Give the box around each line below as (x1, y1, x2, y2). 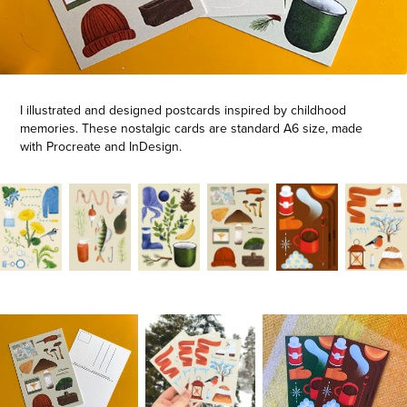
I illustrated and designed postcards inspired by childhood (20, 101, 347, 120)
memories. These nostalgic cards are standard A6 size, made (20, 119, 363, 138)
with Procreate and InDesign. (20, 137, 183, 156)
